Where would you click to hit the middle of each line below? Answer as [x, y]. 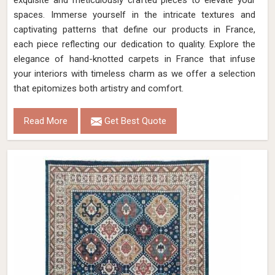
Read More [46, 121]
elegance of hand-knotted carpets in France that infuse [134, 59]
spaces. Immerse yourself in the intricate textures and [134, 15]
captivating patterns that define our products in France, [134, 29]
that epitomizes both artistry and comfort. [99, 88]
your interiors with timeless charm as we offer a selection [134, 74]
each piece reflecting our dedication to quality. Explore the [134, 44]
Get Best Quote [134, 121]
